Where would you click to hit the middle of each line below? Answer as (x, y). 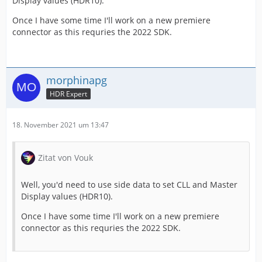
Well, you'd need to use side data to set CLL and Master (129, 185)
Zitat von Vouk (65, 158)
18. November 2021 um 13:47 (61, 125)
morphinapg (77, 80)
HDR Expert (68, 94)
